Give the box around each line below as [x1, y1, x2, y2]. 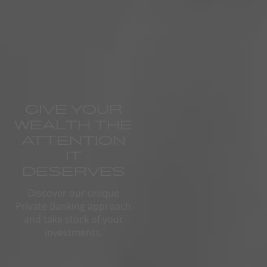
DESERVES [21, 163, 125, 179]
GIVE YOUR [24, 101, 122, 117]
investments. [44, 226, 103, 239]
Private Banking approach [15, 200, 132, 213]
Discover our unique [27, 187, 120, 200]
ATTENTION [21, 132, 126, 148]
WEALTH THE [14, 117, 133, 133]
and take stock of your [23, 213, 123, 226]
